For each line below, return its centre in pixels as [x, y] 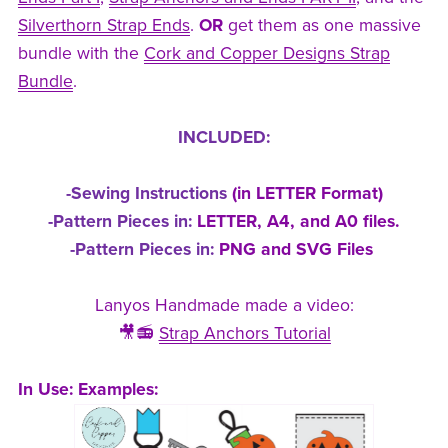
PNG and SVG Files [298, 249]
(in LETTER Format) [304, 193]
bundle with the [80, 53]
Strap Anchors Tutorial [244, 333]
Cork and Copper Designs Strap [266, 53]
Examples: [117, 389]
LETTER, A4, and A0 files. [298, 221]
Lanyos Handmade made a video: [224, 305]
